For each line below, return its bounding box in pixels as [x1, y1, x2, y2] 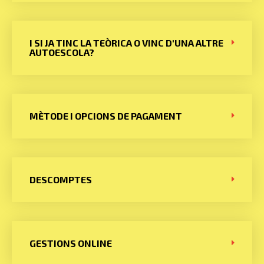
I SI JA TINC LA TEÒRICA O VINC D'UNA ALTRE [29, 37, 223, 48]
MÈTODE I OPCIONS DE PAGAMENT [29, 110, 182, 121]
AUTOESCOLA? [29, 47, 94, 58]
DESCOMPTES [29, 174, 92, 185]
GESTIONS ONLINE [29, 237, 112, 249]
